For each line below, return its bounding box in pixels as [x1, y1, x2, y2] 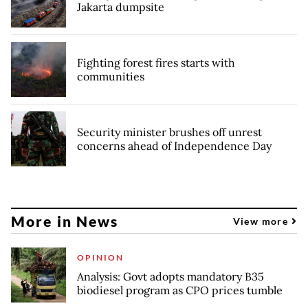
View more [232, 214, 291, 227]
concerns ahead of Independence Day [77, 139, 272, 153]
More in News [11, 212, 119, 230]
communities [77, 69, 144, 84]
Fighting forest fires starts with [77, 56, 235, 70]
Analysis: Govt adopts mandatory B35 [77, 269, 264, 284]
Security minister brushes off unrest [77, 125, 262, 140]
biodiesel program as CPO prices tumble [77, 283, 283, 298]
